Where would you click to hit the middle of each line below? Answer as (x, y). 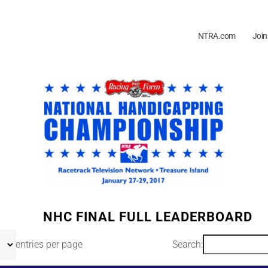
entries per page (49, 244)
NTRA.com (217, 36)
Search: (188, 244)
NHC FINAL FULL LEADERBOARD (148, 217)
